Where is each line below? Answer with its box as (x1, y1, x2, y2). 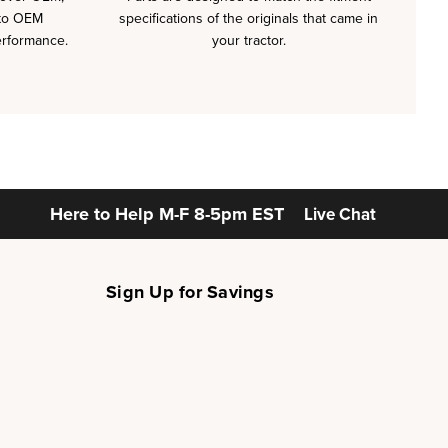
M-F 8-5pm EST (159, 203, 284, 225)
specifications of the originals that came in (119, 10, 378, 27)
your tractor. (211, 32, 286, 49)
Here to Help (50, 203, 159, 225)
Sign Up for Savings (106, 281, 274, 303)
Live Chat (304, 204, 376, 225)
